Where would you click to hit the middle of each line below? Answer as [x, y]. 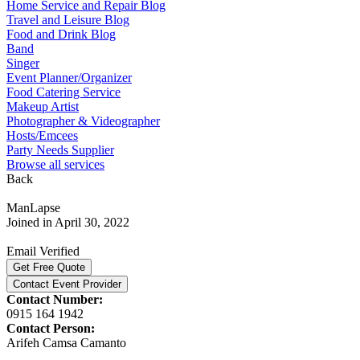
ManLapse [33, 207]
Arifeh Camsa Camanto [66, 342]
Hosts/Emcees [42, 135]
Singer [23, 63]
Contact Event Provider [67, 284]
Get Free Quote [49, 267]
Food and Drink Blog [61, 34]
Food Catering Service [63, 92]
